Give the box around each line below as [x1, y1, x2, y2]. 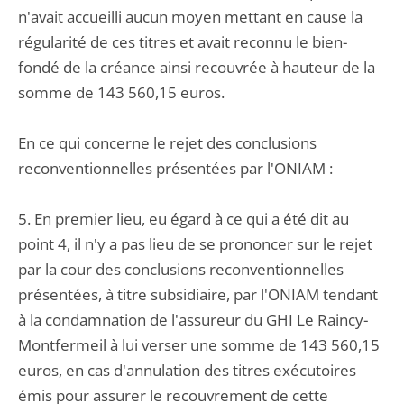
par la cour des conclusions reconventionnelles [18, 259, 344, 280]
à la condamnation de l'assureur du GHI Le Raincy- [18, 309, 368, 330]
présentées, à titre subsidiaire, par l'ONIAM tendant [18, 284, 378, 305]
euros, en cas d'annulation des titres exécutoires [18, 360, 356, 381]
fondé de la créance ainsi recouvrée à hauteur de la [18, 57, 375, 78]
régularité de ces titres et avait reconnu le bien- [18, 32, 347, 52]
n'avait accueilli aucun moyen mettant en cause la [18, 6, 363, 27]
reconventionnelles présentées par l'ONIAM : [18, 158, 333, 179]
